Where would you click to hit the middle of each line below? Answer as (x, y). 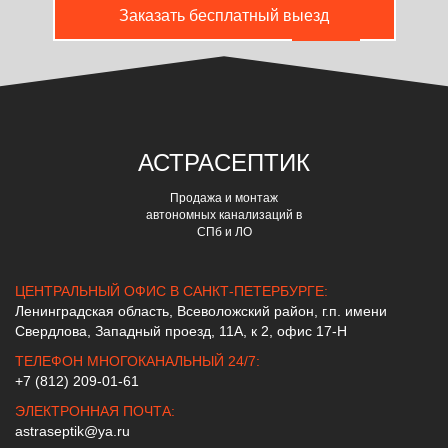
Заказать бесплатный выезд (224, 16)
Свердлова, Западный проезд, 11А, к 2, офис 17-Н (181, 331)
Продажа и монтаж (224, 198)
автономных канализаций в (224, 215)
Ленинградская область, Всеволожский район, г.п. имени (201, 311)
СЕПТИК (262, 163)
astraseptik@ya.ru (72, 431)
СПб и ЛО (224, 232)
